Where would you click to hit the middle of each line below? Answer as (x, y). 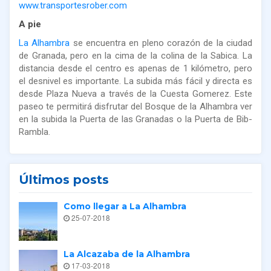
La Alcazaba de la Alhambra (127, 254)
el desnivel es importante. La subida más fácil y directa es (135, 81)
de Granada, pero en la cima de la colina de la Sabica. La (135, 55)
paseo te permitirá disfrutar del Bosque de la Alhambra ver (135, 106)
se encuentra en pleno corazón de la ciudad (161, 43)
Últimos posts (64, 179)
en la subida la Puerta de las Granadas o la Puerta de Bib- (135, 119)
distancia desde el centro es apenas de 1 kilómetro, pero (135, 68)
